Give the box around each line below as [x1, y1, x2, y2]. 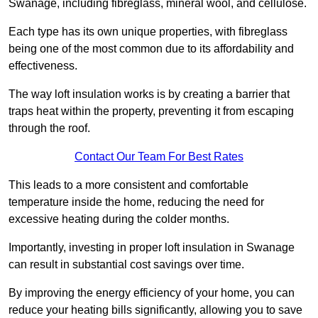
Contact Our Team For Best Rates [75, 150, 243, 163]
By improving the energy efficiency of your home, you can [9, 287, 295, 300]
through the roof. [9, 122, 90, 135]
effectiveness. [9, 60, 77, 72]
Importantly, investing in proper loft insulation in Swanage [9, 241, 295, 254]
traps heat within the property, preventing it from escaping [9, 105, 294, 118]
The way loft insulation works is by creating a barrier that [9, 88, 290, 101]
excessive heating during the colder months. [9, 213, 229, 226]
